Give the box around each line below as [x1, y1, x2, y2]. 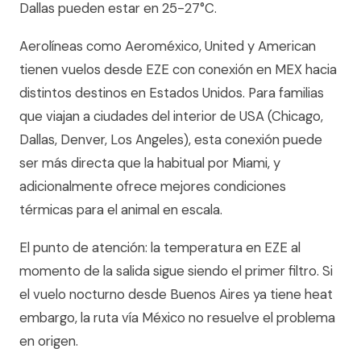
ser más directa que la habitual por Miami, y [19, 154, 280, 172]
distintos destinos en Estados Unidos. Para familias [19, 84, 324, 102]
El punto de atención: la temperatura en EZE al [19, 239, 301, 256]
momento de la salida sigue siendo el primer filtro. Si [19, 262, 333, 280]
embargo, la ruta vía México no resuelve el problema [19, 309, 335, 326]
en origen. [19, 332, 78, 350]
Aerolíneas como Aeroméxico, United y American [19, 37, 316, 55]
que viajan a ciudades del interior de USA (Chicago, [19, 107, 323, 125]
